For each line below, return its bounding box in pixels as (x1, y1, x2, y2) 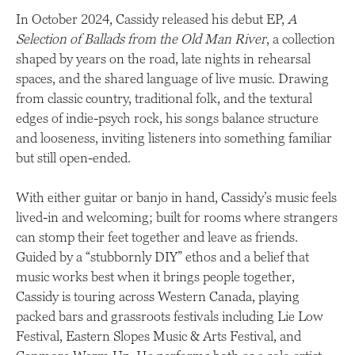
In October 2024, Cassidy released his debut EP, (16, 10, 288, 27)
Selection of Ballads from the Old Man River (16, 30, 266, 47)
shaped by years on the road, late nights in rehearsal (16, 50, 311, 67)
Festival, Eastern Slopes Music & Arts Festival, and (16, 327, 301, 344)
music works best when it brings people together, (16, 268, 295, 284)
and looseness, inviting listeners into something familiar (16, 129, 332, 146)
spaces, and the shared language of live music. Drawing (16, 70, 329, 86)
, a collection (266, 30, 335, 47)
